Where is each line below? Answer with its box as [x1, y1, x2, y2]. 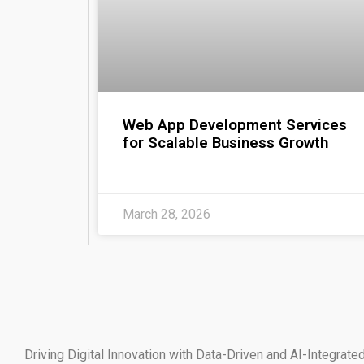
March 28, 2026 [122, 206, 210, 222]
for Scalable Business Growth [122, 133, 328, 152]
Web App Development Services [122, 115, 347, 134]
